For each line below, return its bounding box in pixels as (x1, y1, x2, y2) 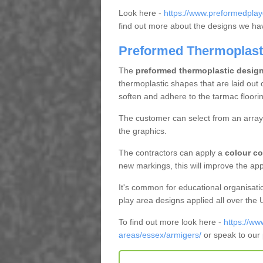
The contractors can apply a (118, 148, 225, 157)
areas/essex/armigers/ (118, 230, 201, 240)
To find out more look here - (118, 217, 224, 227)
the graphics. (118, 126, 167, 136)
